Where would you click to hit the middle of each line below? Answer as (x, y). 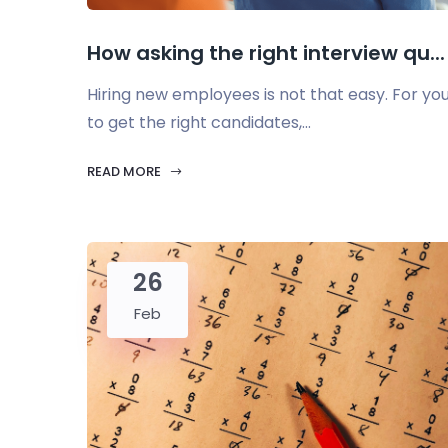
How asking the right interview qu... (266, 53)
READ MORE (125, 171)
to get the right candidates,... (199, 122)
